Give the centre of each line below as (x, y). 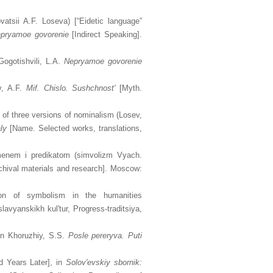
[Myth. (129, 88)
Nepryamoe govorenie (103, 61)
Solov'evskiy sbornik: (104, 262)
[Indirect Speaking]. (105, 34)
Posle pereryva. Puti (105, 236)
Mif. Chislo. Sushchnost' (71, 88)
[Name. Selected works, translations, (74, 128)
